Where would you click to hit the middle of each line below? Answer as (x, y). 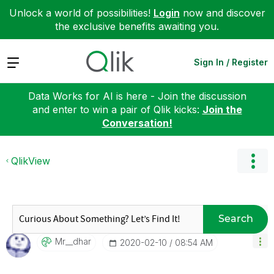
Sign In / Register (231, 62)
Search (235, 219)
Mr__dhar (73, 241)
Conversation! (137, 123)
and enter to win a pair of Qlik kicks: (117, 109)
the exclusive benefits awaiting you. (137, 26)
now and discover (222, 13)
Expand (24, 61)
